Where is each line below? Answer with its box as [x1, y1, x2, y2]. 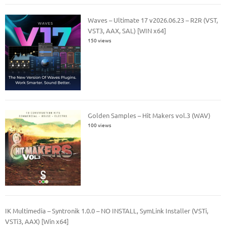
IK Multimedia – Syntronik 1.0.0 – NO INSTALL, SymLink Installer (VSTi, [5, 206, 208, 215]
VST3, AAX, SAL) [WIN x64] [88, 26, 166, 35]
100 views [88, 121, 111, 129]
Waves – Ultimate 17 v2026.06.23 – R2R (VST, [88, 15, 218, 24]
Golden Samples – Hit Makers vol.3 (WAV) [88, 111, 211, 120]
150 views [88, 36, 111, 44]
